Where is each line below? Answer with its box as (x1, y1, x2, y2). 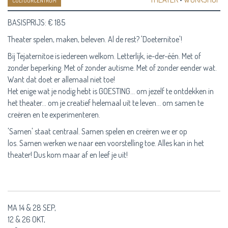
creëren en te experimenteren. (8, 109, 102, 120)
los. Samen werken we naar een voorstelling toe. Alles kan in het (8, 137, 204, 148)
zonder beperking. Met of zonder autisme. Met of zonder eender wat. (8, 62, 217, 73)
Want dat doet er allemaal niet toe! (8, 74, 115, 84)
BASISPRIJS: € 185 (8, 17, 65, 27)
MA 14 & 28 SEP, (8, 202, 56, 213)
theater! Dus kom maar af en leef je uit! (8, 149, 128, 160)
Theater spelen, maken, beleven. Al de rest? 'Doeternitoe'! (8, 34, 182, 44)
